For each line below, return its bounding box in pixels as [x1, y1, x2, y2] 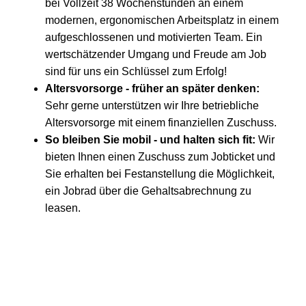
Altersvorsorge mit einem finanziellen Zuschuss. [45, 116, 277, 128]
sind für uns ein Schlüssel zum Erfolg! [45, 65, 227, 77]
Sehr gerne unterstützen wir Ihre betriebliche [45, 99, 259, 111]
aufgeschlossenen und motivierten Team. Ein [45, 31, 262, 43]
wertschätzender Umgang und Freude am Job [45, 48, 266, 60]
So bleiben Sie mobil [45, 133, 151, 145]
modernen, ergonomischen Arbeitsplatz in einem [45, 14, 279, 26]
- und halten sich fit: [154, 133, 255, 145]
